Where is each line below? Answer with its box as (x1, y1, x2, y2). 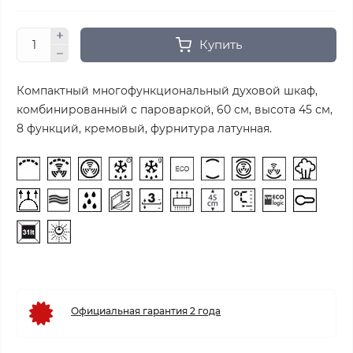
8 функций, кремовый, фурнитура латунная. (17, 121, 272, 136)
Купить (199, 36, 242, 52)
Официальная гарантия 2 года (71, 304, 221, 317)
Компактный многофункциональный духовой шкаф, (17, 83, 318, 98)
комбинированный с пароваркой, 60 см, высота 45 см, (17, 102, 333, 117)
